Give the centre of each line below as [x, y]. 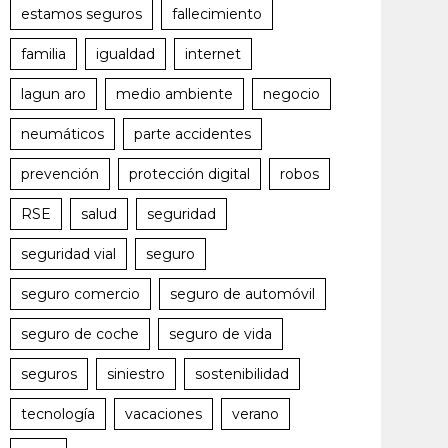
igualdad [125, 54]
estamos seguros [81, 14]
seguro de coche [80, 334]
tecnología [58, 414]
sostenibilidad [242, 374]
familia [43, 54]
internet [213, 54]
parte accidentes [192, 134]
